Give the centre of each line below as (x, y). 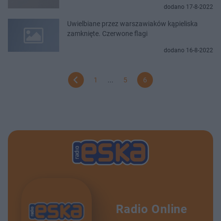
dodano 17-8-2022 (188, 7)
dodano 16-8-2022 (188, 50)
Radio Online (152, 209)
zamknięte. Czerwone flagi (107, 33)
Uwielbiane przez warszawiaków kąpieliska (132, 23)
